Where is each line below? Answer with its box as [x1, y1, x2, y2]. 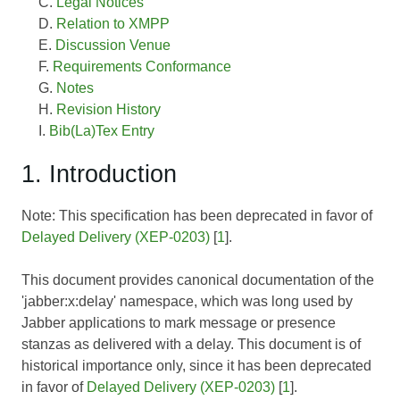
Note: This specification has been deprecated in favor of [21, 207, 372, 223]
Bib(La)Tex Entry [49, 122, 155, 138]
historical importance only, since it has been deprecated [21, 357, 371, 373]
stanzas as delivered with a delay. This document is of [21, 336, 361, 352]
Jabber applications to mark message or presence [21, 314, 336, 330]
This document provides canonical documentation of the [21, 271, 374, 287]
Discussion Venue [55, 37, 171, 53]
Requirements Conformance [53, 58, 232, 74]
